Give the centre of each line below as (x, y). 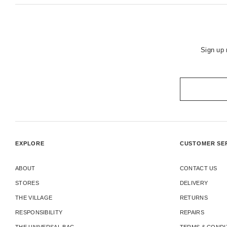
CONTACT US (198, 168)
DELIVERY (194, 183)
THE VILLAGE (34, 197)
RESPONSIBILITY (39, 212)
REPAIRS (192, 212)
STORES (27, 183)
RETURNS (194, 197)
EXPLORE (30, 143)
